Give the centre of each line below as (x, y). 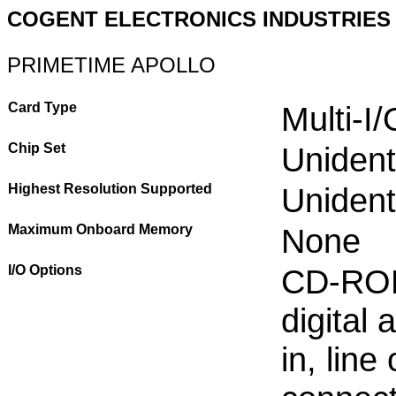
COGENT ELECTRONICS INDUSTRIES (199, 19)
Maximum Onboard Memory (100, 229)
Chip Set (37, 148)
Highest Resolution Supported (110, 189)
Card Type (42, 107)
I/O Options (45, 270)
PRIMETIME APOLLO (111, 65)
